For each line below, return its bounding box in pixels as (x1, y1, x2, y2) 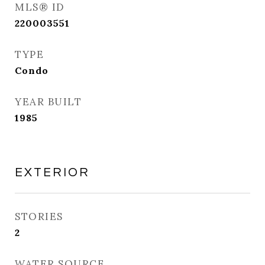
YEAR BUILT (15, 95, 82, 108)
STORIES (15, 210, 63, 223)
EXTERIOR (15, 166, 90, 179)
